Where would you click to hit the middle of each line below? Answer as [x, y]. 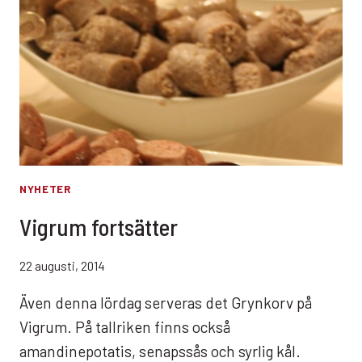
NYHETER [45, 189]
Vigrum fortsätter [99, 226]
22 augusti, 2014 [62, 265]
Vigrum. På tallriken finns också [125, 327]
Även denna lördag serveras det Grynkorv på [166, 303]
